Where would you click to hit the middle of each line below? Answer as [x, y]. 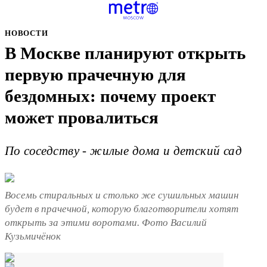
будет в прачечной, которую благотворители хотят [122, 209]
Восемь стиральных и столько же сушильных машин [122, 195]
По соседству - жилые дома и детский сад [124, 151]
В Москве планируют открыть [125, 53]
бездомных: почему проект [110, 96]
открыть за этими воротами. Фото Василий [106, 222]
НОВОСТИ [27, 33]
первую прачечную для [95, 75]
